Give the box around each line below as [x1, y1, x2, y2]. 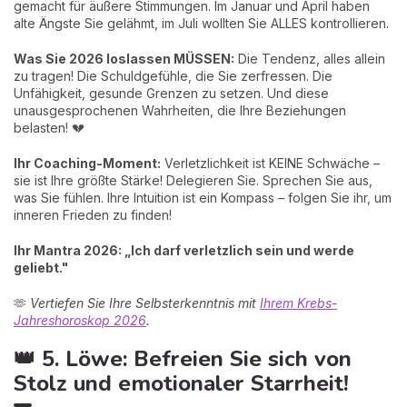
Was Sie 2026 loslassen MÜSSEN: [14, 50, 234, 66]
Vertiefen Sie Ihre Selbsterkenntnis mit [30, 294, 260, 311]
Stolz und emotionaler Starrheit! [14, 368, 348, 398]
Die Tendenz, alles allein [234, 50, 385, 66]
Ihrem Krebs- [260, 294, 337, 311]
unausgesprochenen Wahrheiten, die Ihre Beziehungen [14, 102, 346, 118]
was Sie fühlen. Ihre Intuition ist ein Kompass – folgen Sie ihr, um [14, 189, 392, 205]
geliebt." [14, 259, 68, 275]
